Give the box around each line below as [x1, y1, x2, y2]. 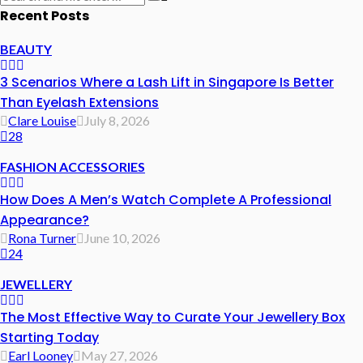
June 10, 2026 [84, 230, 160, 246]
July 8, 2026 [84, 113, 150, 129]
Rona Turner [8, 230, 76, 246]
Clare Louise [8, 113, 76, 129]
